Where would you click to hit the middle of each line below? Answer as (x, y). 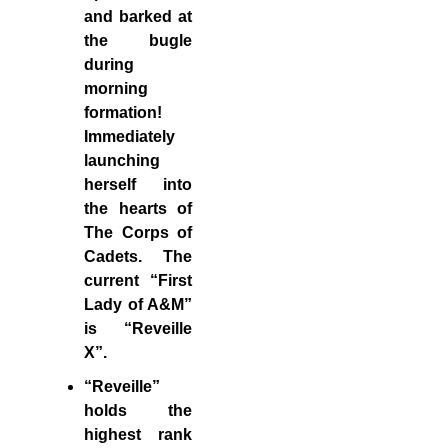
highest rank (138, 434)
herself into (138, 184)
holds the (138, 410)
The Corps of (138, 232)
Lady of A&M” (138, 304)
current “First (138, 280)
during (109, 64)
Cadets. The (138, 256)
